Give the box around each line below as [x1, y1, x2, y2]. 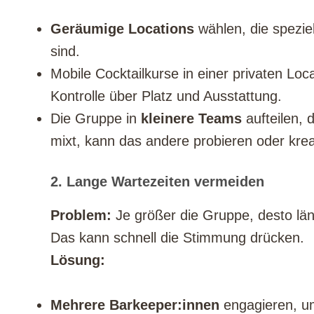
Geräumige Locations [50, 21, 194, 37]
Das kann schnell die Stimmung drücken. [50, 230, 304, 246]
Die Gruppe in [50, 111, 141, 127]
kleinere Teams [141, 111, 242, 127]
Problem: [50, 207, 111, 224]
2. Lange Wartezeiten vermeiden [50, 174, 264, 190]
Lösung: [50, 252, 105, 268]
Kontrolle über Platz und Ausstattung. [50, 88, 282, 104]
